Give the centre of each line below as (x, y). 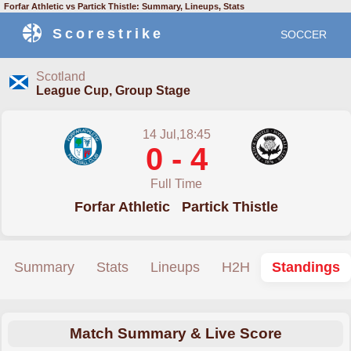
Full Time (176, 184)
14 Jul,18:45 (176, 134)
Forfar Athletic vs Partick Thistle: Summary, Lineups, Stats (124, 6)
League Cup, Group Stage (113, 91)
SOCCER (304, 34)
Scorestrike (108, 34)
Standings (306, 267)
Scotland (61, 77)
